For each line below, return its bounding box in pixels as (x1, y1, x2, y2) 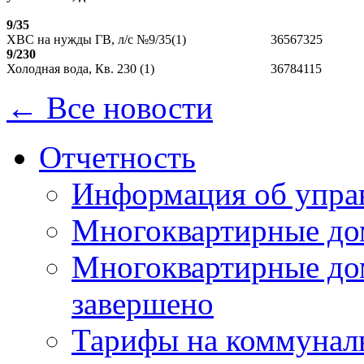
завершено (71, 285, 214, 321)
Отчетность (39, 139, 196, 175)
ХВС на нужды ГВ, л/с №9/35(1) (6, 32, 186, 46)
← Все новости (6, 89, 213, 125)
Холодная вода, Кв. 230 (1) (6, 61, 154, 76)
